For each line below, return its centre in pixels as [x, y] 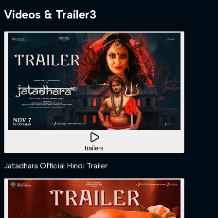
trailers [94, 148]
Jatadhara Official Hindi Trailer [56, 165]
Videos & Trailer [47, 14]
